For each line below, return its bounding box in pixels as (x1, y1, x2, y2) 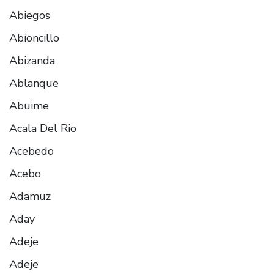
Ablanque (9, 75, 59, 91)
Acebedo (9, 143, 54, 158)
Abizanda (9, 53, 55, 68)
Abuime (9, 98, 49, 113)
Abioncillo (9, 30, 59, 45)
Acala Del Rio (9, 120, 76, 136)
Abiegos (9, 7, 50, 23)
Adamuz (9, 188, 51, 204)
